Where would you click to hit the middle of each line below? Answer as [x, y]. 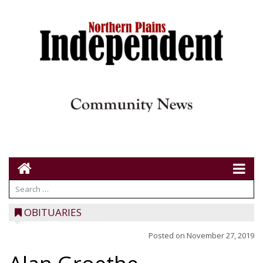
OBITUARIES [53, 212]
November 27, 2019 [220, 235]
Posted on [168, 235]
